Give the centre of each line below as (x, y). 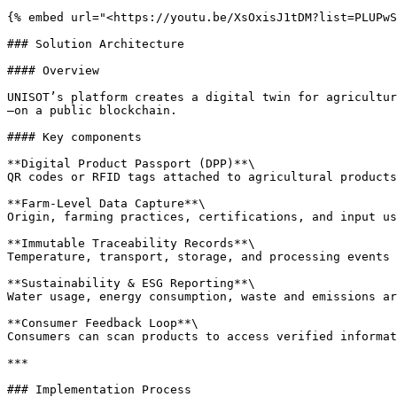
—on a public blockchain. (92, 110)
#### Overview (53, 70)
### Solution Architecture (96, 44)
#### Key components (74, 137)
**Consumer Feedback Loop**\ (103, 323)
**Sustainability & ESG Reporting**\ (131, 283)
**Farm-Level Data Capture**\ (106, 203)
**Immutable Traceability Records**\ (131, 243)
